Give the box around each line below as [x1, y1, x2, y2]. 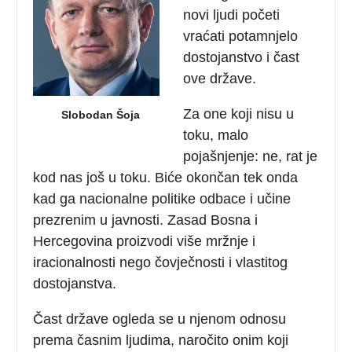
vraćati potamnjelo [183, 27, 299, 44]
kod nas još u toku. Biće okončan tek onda [33, 169, 299, 185]
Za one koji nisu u [183, 105, 295, 122]
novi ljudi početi [183, 6, 280, 23]
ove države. [183, 70, 257, 86]
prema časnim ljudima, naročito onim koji [33, 332, 289, 348]
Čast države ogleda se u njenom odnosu [33, 310, 287, 327]
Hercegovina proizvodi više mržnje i [33, 233, 256, 249]
